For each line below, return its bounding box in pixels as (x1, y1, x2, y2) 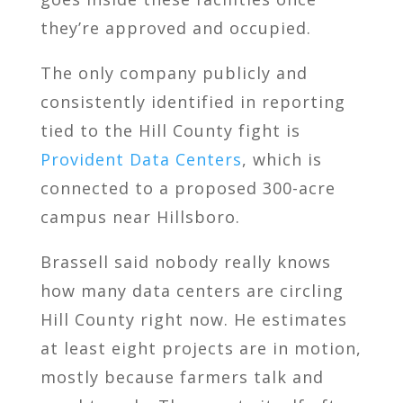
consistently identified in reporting (40, 90, 345, 112)
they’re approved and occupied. (40, 16, 311, 39)
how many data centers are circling (40, 279, 344, 301)
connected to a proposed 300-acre (40, 176, 336, 199)
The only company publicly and (40, 61, 308, 84)
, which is (241, 148, 322, 170)
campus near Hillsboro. (40, 205, 240, 228)
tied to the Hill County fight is (40, 119, 300, 141)
